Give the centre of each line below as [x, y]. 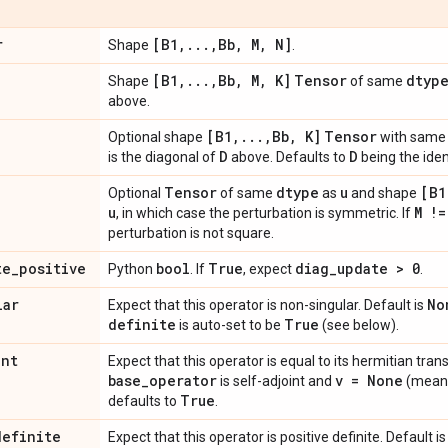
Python [132, 268]
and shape [384, 192]
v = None [369, 380]
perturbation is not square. [191, 232]
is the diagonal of [163, 156]
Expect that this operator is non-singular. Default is [267, 304]
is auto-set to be [230, 324]
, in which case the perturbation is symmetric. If [265, 212]
